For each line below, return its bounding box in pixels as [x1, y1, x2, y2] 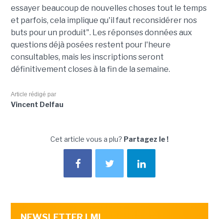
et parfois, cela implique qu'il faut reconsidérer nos [10, 16, 197, 25]
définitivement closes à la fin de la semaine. [10, 65, 170, 74]
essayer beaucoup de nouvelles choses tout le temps [10, 3, 207, 13]
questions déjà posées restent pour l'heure [10, 40, 171, 49]
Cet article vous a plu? [50, 135, 124, 143]
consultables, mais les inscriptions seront [10, 52, 164, 62]
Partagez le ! [124, 135, 169, 143]
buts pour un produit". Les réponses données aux [10, 28, 192, 37]
